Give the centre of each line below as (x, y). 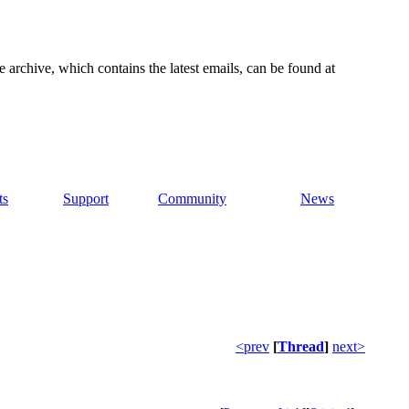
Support (86, 199)
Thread (301, 347)
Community (192, 199)
